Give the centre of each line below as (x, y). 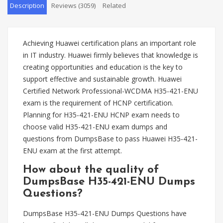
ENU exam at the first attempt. (72, 151)
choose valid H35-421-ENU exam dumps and (95, 127)
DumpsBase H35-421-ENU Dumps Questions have (105, 213)
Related (114, 5)
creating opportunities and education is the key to (103, 67)
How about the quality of (91, 170)
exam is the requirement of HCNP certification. (98, 103)
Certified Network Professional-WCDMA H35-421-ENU (111, 91)
